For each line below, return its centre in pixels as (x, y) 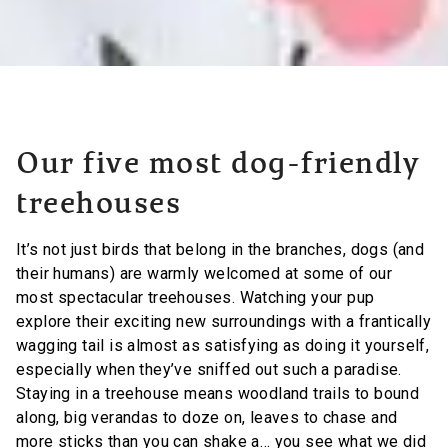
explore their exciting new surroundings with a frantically (224, 322)
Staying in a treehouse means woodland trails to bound (218, 394)
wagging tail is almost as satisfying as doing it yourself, (223, 346)
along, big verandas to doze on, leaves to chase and (207, 418)
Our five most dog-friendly (218, 166)
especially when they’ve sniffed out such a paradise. (209, 370)
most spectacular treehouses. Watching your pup (195, 298)
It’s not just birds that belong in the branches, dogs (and (220, 250)
